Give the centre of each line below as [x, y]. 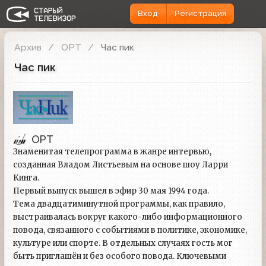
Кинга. [27, 178]
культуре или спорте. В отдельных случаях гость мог [123, 243]
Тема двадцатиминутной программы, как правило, [119, 204]
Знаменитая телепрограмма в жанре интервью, [112, 152]
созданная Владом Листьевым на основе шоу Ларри [121, 165]
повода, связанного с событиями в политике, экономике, [130, 230]
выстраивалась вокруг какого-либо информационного [128, 217]
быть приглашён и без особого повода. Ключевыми [120, 256]
